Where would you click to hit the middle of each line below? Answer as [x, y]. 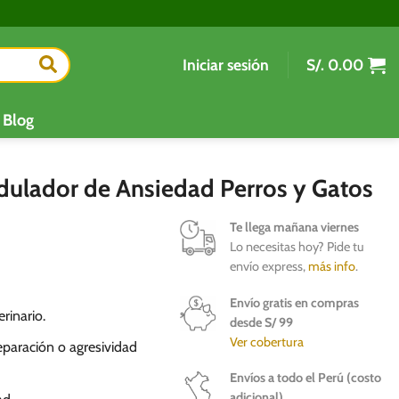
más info [331, 266]
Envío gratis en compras [294, 302]
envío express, [269, 266]
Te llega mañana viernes [294, 227]
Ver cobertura [266, 342]
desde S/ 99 [261, 322]
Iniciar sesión [226, 64]
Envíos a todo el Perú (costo [305, 378]
